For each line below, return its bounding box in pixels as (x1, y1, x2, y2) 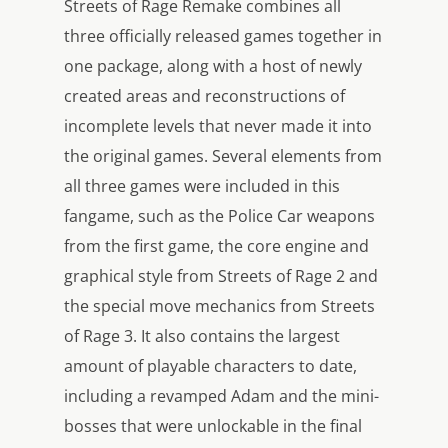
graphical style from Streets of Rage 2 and (64, 265, 378, 288)
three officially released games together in (64, 25, 382, 48)
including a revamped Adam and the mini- (64, 385, 379, 408)
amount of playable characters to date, (64, 355, 357, 378)
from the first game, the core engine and (64, 235, 369, 258)
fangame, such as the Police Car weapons (64, 205, 375, 228)
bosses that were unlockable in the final (64, 415, 362, 438)
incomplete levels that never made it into (64, 115, 372, 138)
